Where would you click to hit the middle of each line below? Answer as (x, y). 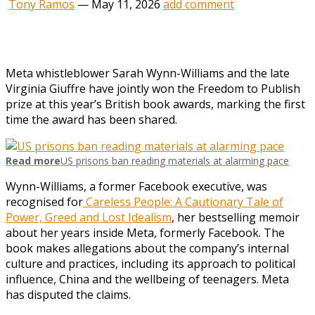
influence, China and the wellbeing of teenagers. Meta (147, 279)
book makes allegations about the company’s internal (147, 248)
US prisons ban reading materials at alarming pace (175, 160)
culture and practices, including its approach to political (150, 263)
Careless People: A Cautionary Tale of (183, 201)
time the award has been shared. (91, 119)
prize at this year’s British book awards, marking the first (155, 104)
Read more (33, 160)
